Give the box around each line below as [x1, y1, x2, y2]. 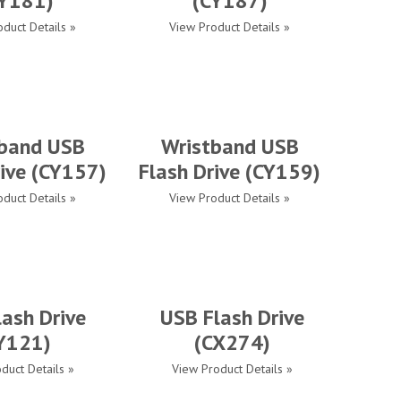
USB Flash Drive [159, 303, 304, 331]
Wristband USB [160, 132, 299, 160]
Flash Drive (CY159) [139, 158, 320, 185]
